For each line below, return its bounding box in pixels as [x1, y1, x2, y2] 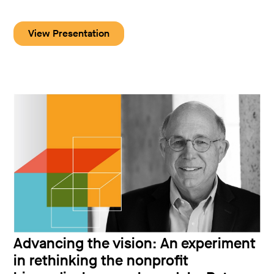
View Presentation [28, 26, 110, 40]
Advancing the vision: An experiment [13, 233, 256, 253]
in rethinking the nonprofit [13, 250, 189, 270]
